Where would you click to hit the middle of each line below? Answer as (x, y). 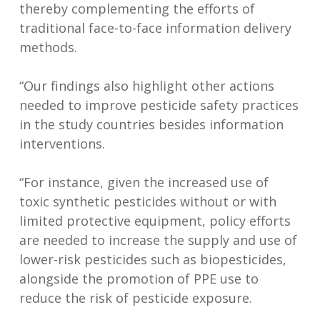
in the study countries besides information (151, 124)
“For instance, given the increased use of (144, 182)
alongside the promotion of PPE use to (139, 279)
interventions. (62, 144)
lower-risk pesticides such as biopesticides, (152, 259)
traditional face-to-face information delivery (155, 28)
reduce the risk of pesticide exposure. (135, 298)
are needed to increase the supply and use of (158, 240)
